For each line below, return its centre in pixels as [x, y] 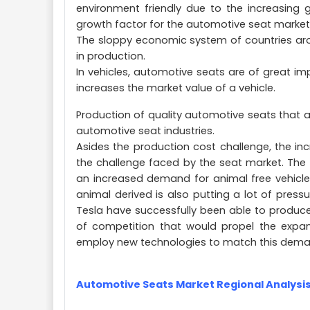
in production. [111, 56]
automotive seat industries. [145, 131]
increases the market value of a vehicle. [176, 88]
